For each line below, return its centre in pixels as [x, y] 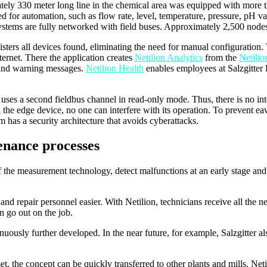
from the [221, 57]
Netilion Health [115, 68]
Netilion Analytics [169, 57]
